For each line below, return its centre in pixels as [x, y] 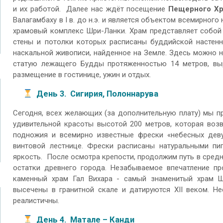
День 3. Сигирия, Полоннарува [97, 94]
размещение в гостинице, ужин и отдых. [82, 75]
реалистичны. [36, 201]
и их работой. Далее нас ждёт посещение [91, 9]
